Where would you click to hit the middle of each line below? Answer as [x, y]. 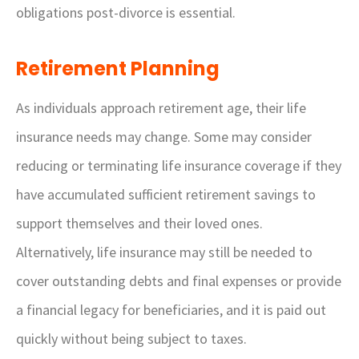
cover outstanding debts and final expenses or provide [179, 281]
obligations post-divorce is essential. [126, 12]
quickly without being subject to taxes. [131, 339]
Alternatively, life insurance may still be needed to [164, 252]
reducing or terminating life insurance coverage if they [179, 165]
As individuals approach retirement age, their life [161, 108]
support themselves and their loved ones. [139, 223]
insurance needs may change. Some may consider [164, 137]
